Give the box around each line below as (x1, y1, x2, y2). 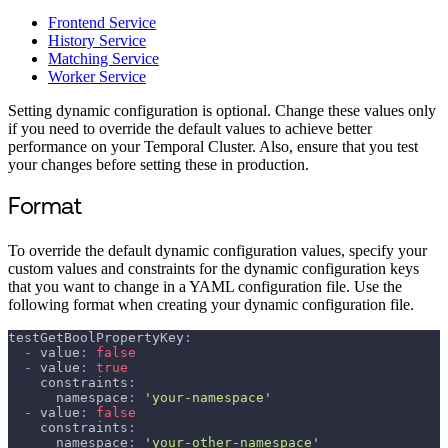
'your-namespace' (144, 390, 272, 406)
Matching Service (48, 50, 159, 68)
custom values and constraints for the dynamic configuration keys (8, 260, 419, 278)
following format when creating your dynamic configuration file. (8, 296, 414, 314)
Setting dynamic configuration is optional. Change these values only (8, 102, 436, 120)
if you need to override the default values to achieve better (8, 120, 372, 138)
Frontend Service (48, 14, 156, 32)
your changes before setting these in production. (8, 156, 309, 174)
